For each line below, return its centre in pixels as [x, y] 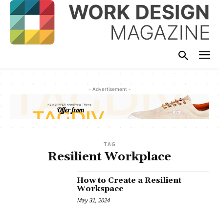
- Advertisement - [109, 89]
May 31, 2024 [93, 200]
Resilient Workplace [109, 157]
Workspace [100, 189]
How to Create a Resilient [129, 181]
